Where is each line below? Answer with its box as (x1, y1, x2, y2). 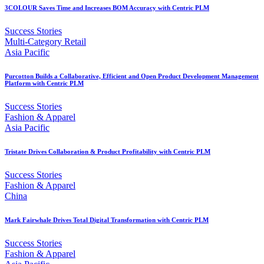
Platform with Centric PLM (5, 80, 84, 87)
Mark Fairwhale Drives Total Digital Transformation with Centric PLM (5, 216, 209, 224)
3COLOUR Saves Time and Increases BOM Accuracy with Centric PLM (5, 4, 209, 12)
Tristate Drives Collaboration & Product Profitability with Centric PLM (5, 148, 210, 156)
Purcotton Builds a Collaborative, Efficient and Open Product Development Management (5, 72, 259, 80)
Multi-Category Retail (5, 37, 86, 47)
